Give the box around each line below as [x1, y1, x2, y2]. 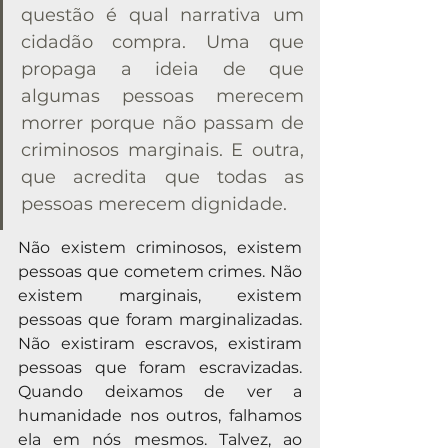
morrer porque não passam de [21, 111, 304, 134]
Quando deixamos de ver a [18, 381, 302, 401]
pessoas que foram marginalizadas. [18, 309, 302, 329]
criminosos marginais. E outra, [21, 138, 304, 161]
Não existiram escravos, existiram [18, 333, 302, 353]
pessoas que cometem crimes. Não [18, 261, 302, 281]
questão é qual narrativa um [21, 3, 304, 26]
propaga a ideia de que [21, 57, 304, 80]
